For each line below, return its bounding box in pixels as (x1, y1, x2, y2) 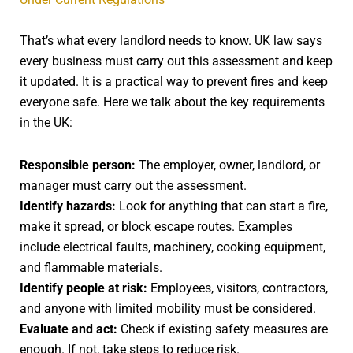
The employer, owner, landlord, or (136, 157, 320, 173)
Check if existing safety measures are (117, 321, 328, 336)
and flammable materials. (20, 259, 162, 275)
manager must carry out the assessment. (20, 177, 247, 193)
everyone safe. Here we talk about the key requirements (20, 94, 325, 110)
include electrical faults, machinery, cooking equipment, (20, 239, 325, 255)
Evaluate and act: (20, 321, 117, 336)
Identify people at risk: (20, 280, 147, 295)
